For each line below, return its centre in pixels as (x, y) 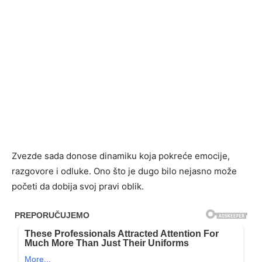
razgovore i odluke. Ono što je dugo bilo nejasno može (124, 171)
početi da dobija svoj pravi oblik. (78, 186)
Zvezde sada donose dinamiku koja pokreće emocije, (121, 156)
